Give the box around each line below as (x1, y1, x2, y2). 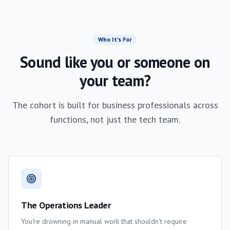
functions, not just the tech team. (50, 113, 180, 125)
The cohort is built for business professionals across (12, 99, 218, 111)
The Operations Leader (21, 199, 111, 211)
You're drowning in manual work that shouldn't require (21, 217, 187, 226)
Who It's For (98, 35, 132, 43)
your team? (80, 70, 150, 90)
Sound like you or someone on (20, 52, 210, 72)
